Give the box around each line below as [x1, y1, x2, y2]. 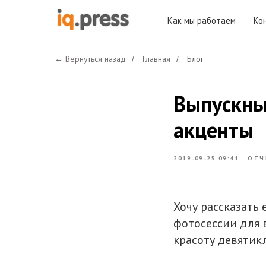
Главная [142, 53, 170, 64]
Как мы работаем [167, 15, 236, 26]
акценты [173, 116, 254, 144]
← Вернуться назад [55, 53, 126, 64]
